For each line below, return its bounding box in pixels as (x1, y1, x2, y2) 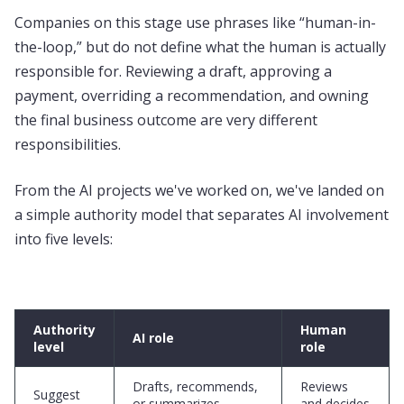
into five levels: (14, 229, 116, 249)
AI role (133, 329, 174, 346)
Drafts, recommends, (133, 378, 258, 395)
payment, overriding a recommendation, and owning (14, 86, 369, 106)
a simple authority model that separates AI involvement (14, 205, 389, 225)
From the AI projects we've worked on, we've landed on (14, 180, 384, 200)
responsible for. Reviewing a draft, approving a (14, 61, 332, 81)
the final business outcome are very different (14, 110, 317, 130)
